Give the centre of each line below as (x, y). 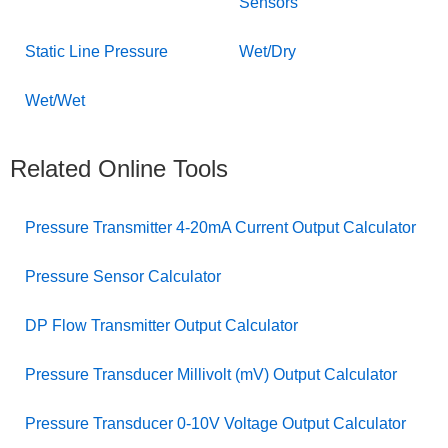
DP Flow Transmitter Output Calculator (161, 325)
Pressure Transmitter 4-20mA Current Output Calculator (220, 227)
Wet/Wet (55, 100)
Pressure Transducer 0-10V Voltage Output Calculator (215, 423)
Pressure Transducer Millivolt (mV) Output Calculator (211, 374)
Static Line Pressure (96, 51)
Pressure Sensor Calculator (123, 276)
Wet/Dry (267, 51)
